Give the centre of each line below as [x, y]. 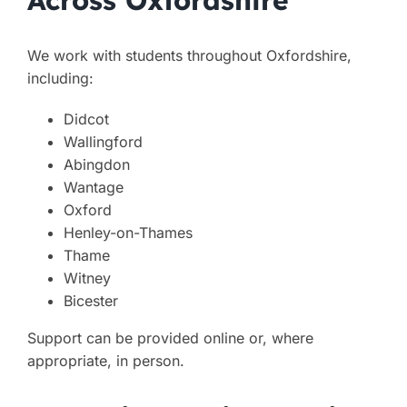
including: [60, 79]
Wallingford [103, 142]
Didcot [86, 119]
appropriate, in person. [105, 361]
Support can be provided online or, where [170, 338]
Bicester [90, 301]
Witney [87, 278]
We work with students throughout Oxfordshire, [189, 56]
